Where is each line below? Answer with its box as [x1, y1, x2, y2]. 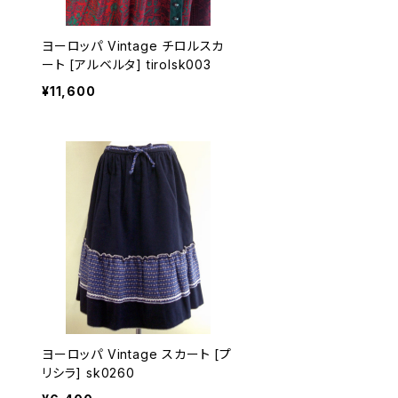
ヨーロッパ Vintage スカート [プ [42, 346, 215, 362]
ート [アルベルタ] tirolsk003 [69, 57, 211, 72]
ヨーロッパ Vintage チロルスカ [42, 38, 107, 53]
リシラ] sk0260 [86, 365, 135, 380]
